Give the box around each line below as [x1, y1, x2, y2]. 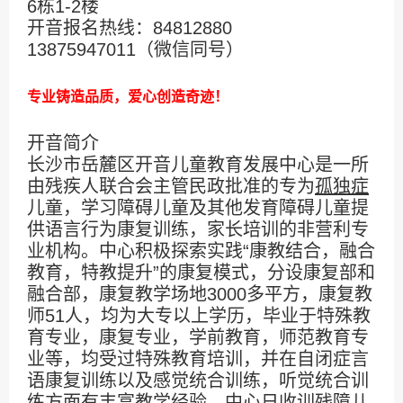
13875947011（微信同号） [27, 39, 244, 59]
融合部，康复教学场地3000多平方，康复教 [27, 283, 372, 304]
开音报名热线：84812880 [27, 17, 248, 38]
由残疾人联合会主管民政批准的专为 [27, 175, 315, 196]
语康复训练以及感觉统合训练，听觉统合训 [27, 370, 369, 390]
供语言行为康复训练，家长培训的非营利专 [27, 219, 369, 239]
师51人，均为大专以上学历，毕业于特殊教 [27, 305, 371, 326]
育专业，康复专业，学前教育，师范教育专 [27, 327, 369, 347]
